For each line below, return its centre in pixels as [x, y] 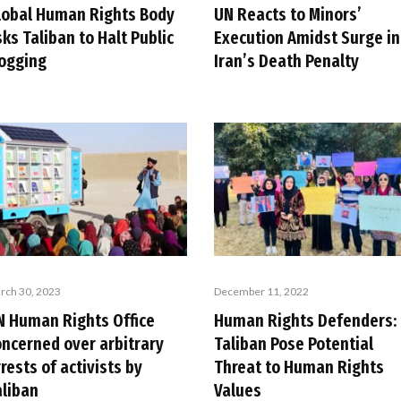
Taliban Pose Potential [294, 344]
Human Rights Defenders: [305, 321]
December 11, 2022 [261, 292]
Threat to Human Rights [299, 367]
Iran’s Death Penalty [286, 60]
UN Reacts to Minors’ [288, 14]
